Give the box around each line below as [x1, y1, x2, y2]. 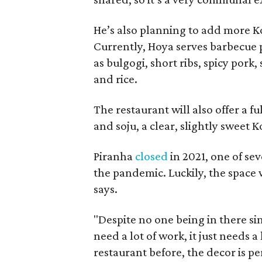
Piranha [94, 149, 136, 163]
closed [135, 149, 168, 163]
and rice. [94, 71, 138, 86]
